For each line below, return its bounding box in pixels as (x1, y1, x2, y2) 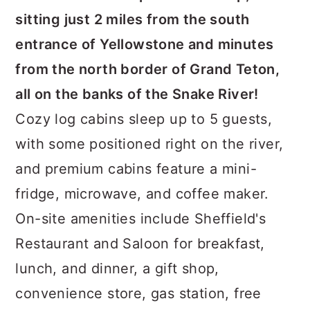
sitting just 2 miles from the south (15, 11, 250, 28)
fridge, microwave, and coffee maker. (15, 185, 269, 202)
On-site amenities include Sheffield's (15, 210, 266, 227)
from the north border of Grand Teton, (15, 61, 280, 77)
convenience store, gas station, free (15, 285, 262, 302)
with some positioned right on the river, (15, 136, 284, 152)
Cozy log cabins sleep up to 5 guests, (15, 111, 273, 127)
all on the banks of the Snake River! (15, 86, 259, 102)
